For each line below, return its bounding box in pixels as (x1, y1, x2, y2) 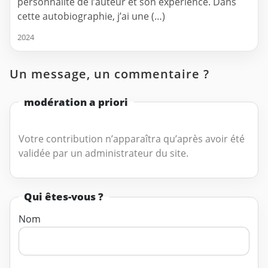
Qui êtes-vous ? (24, 190, 104, 204)
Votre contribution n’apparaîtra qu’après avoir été (18, 132, 245, 145)
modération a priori (24, 95, 129, 109)
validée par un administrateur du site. (18, 146, 188, 160)
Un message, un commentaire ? (10, 65, 209, 82)
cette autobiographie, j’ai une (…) (17, 9, 165, 23)
